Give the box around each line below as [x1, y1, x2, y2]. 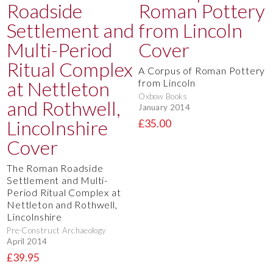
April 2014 [7, 236, 48, 247]
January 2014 [138, 102, 191, 113]
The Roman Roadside [7, 161, 104, 174]
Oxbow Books [138, 91, 188, 101]
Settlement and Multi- [7, 174, 108, 186]
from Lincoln [138, 76, 196, 88]
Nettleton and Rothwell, [7, 198, 118, 210]
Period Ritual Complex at [7, 186, 121, 198]
